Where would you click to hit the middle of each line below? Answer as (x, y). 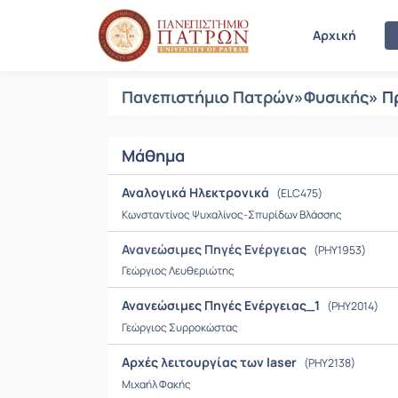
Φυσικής (336, 97)
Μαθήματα (163, 35)
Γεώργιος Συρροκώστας (180, 327)
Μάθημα (153, 155)
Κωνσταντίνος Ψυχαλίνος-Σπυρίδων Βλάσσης (232, 215)
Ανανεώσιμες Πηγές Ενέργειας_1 (222, 305)
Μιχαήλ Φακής (156, 384)
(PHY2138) (329, 363)
